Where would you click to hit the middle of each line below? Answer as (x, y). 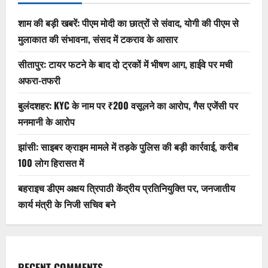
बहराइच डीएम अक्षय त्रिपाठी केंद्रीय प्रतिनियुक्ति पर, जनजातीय (127, 188)
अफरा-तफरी (39, 80)
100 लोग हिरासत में (51, 163)
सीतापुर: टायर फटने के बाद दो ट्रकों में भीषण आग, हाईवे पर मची (125, 64)
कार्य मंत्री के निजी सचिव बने (67, 204)
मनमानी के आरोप (46, 122)
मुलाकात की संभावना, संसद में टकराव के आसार (98, 39)
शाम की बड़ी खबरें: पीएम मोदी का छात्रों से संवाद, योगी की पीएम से (128, 23)
